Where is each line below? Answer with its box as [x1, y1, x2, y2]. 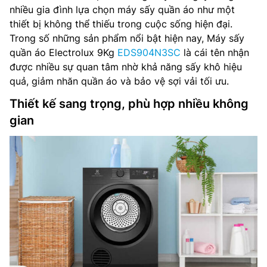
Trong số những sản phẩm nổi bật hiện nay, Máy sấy [10, 32, 244, 44]
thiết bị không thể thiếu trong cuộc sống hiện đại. [10, 18, 232, 30]
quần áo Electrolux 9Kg [10, 46, 117, 58]
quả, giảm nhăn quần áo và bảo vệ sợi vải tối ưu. [10, 75, 229, 87]
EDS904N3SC [117, 46, 181, 58]
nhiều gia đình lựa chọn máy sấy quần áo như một [10, 4, 235, 15]
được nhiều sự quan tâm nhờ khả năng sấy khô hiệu [10, 61, 242, 73]
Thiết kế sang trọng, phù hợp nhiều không [10, 97, 249, 111]
